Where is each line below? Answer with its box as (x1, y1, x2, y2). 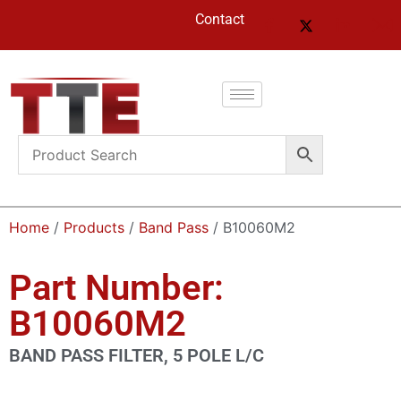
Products (64, 218, 124, 236)
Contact (195, 11, 244, 28)
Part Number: (9, 266, 224, 309)
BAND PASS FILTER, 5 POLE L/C (9, 344, 264, 366)
